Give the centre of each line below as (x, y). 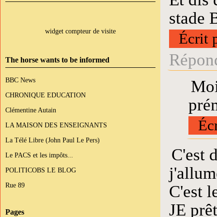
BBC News (20, 80)
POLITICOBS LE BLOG (41, 170)
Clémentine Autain (31, 110)
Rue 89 (15, 185)
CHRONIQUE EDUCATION (46, 95)
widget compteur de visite (80, 31)
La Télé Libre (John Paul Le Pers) (53, 140)
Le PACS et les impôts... (39, 155)
